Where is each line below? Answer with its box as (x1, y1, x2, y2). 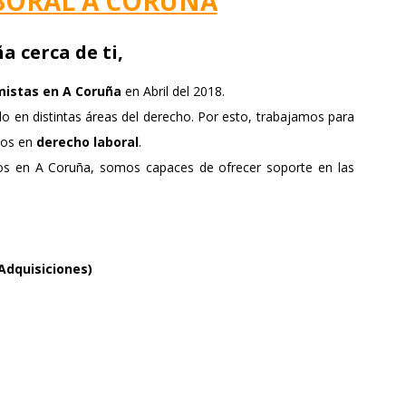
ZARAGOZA (334, 43, 389, 58)
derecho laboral (35, 133, 139, 151)
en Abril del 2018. (121, 82, 225, 101)
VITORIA (342, 6, 382, 21)
